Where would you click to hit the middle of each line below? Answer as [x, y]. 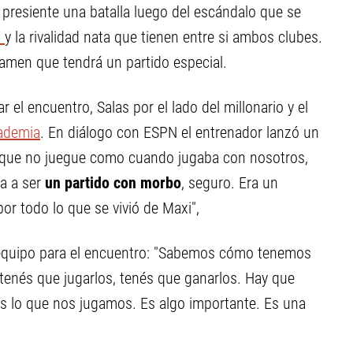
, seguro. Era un [230, 182]
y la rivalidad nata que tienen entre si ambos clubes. [163, 37]
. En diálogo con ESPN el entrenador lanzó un [180, 132]
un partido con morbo [113, 182]
